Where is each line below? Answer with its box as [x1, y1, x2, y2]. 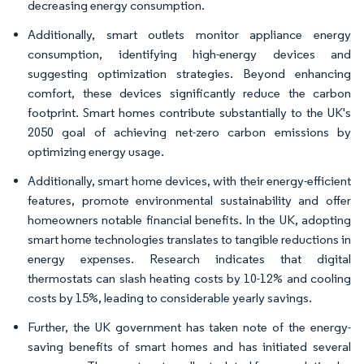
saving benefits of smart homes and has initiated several [28, 339, 351, 354]
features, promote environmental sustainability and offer [28, 193, 351, 208]
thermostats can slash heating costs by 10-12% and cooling [28, 271, 351, 286]
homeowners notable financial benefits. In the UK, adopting [28, 212, 351, 227]
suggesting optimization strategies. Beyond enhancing [28, 66, 351, 81]
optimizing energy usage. [28, 144, 164, 159]
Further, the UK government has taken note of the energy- [28, 319, 351, 335]
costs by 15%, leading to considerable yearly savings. [28, 290, 312, 305]
